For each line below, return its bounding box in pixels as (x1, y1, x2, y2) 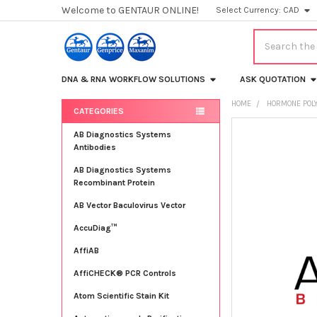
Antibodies (73, 142, 116, 152)
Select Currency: (216, 5, 284, 15)
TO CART (258, 243, 290, 253)
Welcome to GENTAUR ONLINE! (61, 4, 199, 16)
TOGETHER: (232, 152, 285, 165)
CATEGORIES (73, 105, 124, 116)
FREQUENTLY (232, 128, 292, 141)
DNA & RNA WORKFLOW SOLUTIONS (61, 74, 205, 84)
